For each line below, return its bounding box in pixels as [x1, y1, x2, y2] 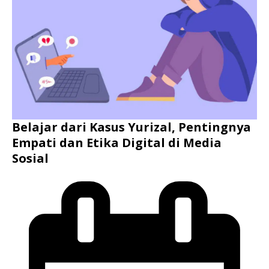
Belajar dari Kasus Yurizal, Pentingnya [12, 118, 251, 135]
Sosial [12, 150, 49, 166]
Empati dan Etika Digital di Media [12, 134, 222, 151]
